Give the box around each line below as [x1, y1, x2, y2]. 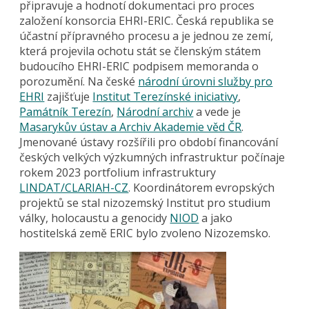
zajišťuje [44, 88, 93, 104]
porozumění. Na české [19, 73, 139, 89]
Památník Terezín [19, 103, 112, 119]
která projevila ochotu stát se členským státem [19, 43, 261, 59]
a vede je [193, 103, 241, 119]
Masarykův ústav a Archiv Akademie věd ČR [19, 119, 242, 134]
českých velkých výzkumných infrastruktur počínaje [19, 149, 286, 165]
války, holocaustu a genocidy [19, 210, 170, 226]
